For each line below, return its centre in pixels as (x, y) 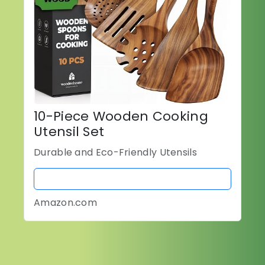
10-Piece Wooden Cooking (121, 117)
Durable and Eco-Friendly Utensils (115, 153)
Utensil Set (69, 132)
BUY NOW (132, 179)
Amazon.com (65, 203)
